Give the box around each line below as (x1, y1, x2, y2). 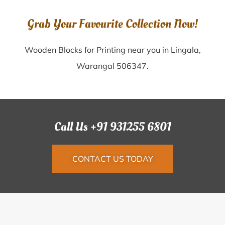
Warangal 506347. (76, 61, 149, 71)
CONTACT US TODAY (72, 154, 153, 164)
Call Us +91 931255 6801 (54, 119, 171, 135)
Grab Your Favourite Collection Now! (27, 16, 198, 32)
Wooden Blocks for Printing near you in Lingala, (24, 45, 201, 55)
